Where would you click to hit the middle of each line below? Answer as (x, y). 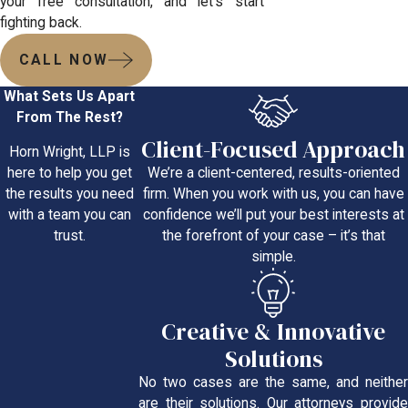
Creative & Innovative (274, 331)
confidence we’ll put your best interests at (273, 215)
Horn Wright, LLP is (69, 153)
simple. (273, 257)
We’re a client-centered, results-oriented (273, 173)
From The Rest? (69, 117)
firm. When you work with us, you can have (273, 194)
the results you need (69, 194)
